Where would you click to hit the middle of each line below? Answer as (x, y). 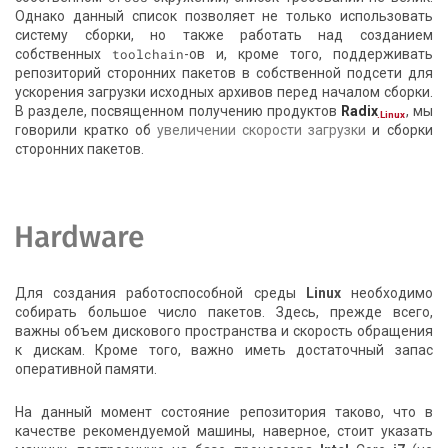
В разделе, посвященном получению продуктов (178, 111)
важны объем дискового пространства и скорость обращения (224, 330)
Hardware (79, 236)
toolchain (148, 54)
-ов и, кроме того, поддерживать (308, 54)
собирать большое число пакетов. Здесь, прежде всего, (224, 311)
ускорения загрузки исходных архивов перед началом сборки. (224, 92)
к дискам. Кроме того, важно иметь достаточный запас (224, 349)
